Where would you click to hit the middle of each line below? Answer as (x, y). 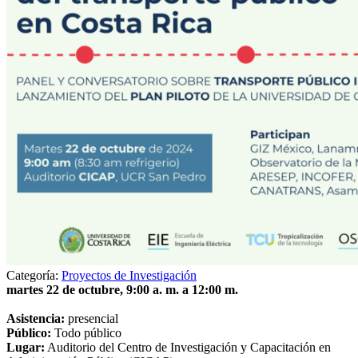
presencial (91, 318)
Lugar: (26, 347)
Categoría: (34, 275)
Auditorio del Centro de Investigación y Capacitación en (188, 347)
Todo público (86, 332)
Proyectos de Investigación (129, 275)
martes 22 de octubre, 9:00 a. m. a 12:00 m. (122, 289)
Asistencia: (36, 318)
